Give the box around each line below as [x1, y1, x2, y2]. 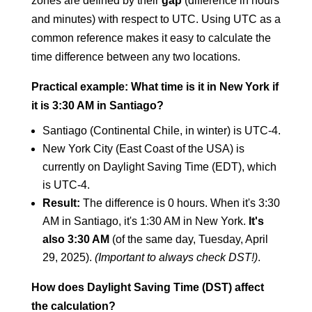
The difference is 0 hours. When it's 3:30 [79, 197, 280, 209]
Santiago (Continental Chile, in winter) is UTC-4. [42, 125, 281, 136]
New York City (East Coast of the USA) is [42, 143, 244, 155]
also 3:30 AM [42, 233, 109, 245]
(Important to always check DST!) [94, 251, 258, 263]
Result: [42, 197, 80, 209]
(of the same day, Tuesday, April [109, 233, 268, 245]
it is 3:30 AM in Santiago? [31, 100, 164, 111]
